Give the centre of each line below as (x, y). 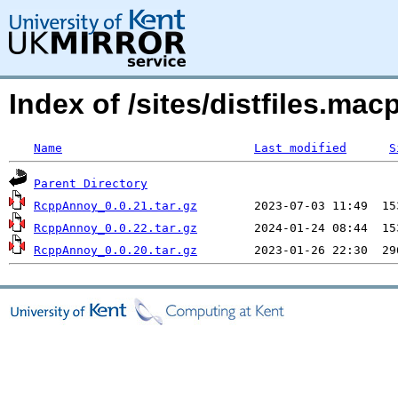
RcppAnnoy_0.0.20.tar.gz (115, 250)
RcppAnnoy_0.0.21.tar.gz (115, 206)
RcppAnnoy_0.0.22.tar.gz (115, 228)
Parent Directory (91, 183)
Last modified (300, 148)
